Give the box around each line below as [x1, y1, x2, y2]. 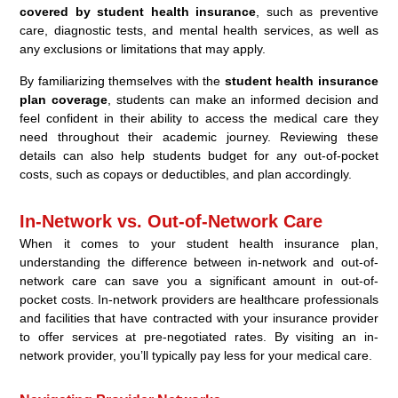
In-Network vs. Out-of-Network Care [20, 211, 323, 232]
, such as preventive [256, 4, 378, 20]
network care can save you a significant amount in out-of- [20, 274, 378, 289]
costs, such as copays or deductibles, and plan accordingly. [20, 167, 353, 182]
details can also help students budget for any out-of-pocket [20, 148, 378, 163]
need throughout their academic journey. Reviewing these [20, 130, 378, 145]
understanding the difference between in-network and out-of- [20, 255, 378, 270]
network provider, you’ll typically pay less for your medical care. [20, 348, 373, 363]
